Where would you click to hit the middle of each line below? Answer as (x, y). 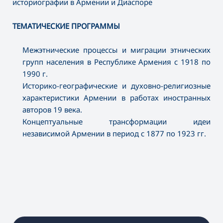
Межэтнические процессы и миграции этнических (116, 50)
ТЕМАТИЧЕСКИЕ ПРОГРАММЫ (66, 26)
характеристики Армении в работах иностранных (116, 98)
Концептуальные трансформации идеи (116, 122)
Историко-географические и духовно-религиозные (116, 86)
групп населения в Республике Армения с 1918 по (116, 62)
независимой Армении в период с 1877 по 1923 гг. (114, 134)
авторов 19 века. (52, 110)
